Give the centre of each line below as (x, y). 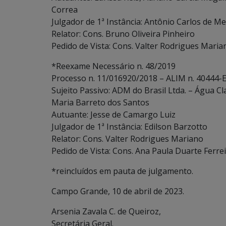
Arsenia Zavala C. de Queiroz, (106, 211)
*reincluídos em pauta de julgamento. (122, 171)
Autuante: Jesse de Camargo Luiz (114, 115)
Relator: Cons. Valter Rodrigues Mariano (127, 139)
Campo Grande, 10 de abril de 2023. (118, 191)
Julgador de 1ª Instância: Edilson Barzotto (129, 127)
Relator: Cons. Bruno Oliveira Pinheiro (123, 34)
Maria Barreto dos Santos (100, 102)
